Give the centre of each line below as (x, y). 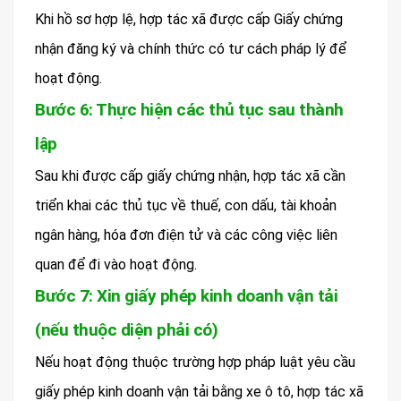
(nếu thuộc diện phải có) (126, 329)
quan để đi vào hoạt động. (116, 264)
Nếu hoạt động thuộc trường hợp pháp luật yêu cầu (195, 362)
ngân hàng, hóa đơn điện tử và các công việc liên (186, 235)
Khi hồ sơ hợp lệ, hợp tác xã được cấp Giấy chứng (189, 19)
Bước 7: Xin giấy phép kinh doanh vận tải (186, 295)
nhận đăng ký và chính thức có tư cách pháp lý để (191, 48)
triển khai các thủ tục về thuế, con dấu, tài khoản (186, 205)
